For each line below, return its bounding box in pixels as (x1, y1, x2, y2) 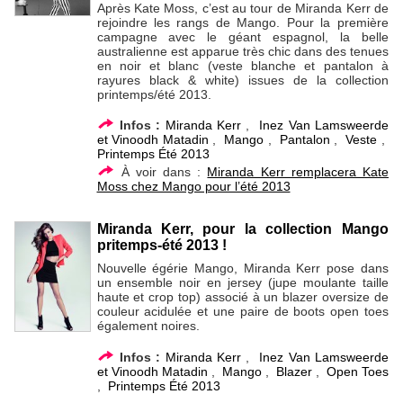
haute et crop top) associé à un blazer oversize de (96, 290, 389, 305)
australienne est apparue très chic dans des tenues (96, 43, 389, 58)
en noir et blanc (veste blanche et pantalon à (96, 58, 389, 73)
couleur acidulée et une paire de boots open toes (96, 304, 389, 319)
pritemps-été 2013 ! (96, 237, 227, 254)
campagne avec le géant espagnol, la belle (96, 29, 389, 44)
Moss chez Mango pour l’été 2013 (96, 179, 291, 194)
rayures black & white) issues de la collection (96, 72, 389, 87)
